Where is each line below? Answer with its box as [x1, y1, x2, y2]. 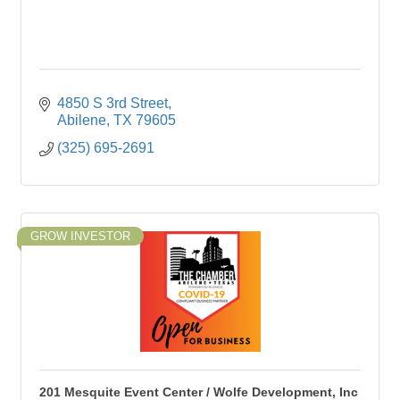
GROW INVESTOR [30, 229, 130, 243]
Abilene [57, 112, 106, 128]
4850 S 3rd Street [57, 96, 168, 111]
